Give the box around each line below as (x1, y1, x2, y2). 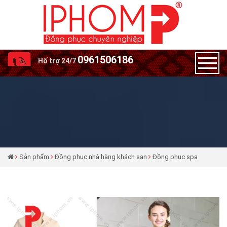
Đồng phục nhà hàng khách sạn (55, 153, 147, 161)
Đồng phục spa (153, 153, 198, 161)
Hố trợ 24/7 (38, 57, 76, 65)
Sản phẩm (18, 153, 51, 161)
